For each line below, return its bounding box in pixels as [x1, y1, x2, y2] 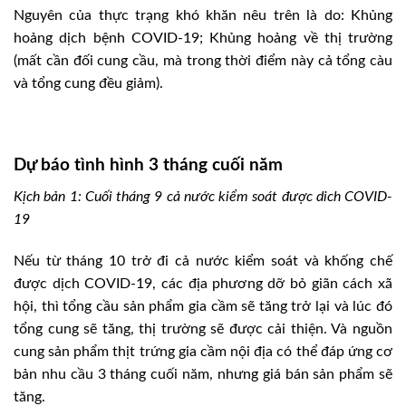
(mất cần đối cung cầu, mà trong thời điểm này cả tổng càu [14, 53, 392, 68]
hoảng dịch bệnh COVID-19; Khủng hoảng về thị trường [14, 30, 392, 45]
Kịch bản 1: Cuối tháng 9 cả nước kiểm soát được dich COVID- [14, 188, 392, 204]
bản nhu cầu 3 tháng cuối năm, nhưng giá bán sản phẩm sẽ [14, 366, 392, 382]
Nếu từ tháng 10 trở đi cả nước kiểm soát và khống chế [14, 253, 392, 268]
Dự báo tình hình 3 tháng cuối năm [14, 157, 283, 175]
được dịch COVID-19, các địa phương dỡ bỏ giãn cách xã [14, 275, 392, 291]
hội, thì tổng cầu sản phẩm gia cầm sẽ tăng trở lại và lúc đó [14, 298, 392, 314]
